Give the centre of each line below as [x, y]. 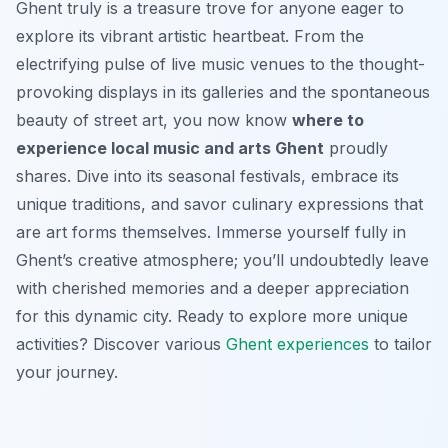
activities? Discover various [121, 343]
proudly [356, 147]
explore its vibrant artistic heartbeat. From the [190, 35]
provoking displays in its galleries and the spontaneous [223, 91]
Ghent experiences [297, 343]
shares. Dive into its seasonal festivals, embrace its [207, 175]
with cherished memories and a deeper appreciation [212, 287]
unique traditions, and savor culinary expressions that [219, 203]
